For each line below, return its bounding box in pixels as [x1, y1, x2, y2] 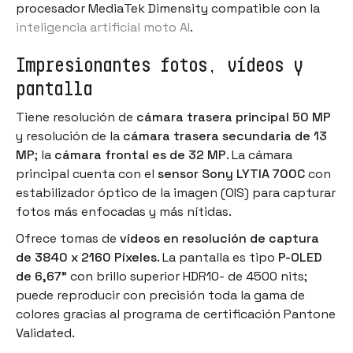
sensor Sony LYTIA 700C [158, 165, 305, 182]
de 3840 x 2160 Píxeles [16, 248, 157, 266]
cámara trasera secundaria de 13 [123, 127, 327, 144]
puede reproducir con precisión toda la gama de [16, 286, 305, 303]
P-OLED [278, 248, 321, 266]
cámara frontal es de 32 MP [54, 146, 226, 163]
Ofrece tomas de [16, 229, 120, 247]
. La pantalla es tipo [157, 248, 278, 266]
